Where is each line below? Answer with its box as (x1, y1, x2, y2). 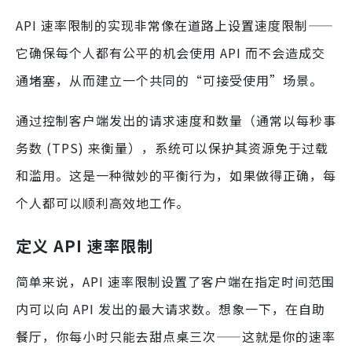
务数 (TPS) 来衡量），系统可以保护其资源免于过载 (16, 138, 328, 158)
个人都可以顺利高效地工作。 (16, 193, 189, 213)
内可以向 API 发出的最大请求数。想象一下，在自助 (16, 299, 325, 319)
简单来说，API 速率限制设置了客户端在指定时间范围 (16, 272, 335, 291)
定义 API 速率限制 (16, 234, 153, 258)
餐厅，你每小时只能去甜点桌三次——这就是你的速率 (16, 327, 335, 346)
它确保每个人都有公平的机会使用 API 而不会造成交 (16, 43, 325, 63)
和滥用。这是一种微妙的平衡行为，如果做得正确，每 (16, 166, 336, 185)
